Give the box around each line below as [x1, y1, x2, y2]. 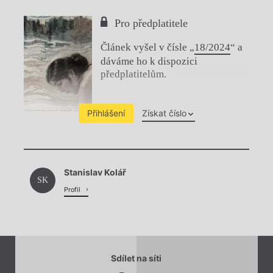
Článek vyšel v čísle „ [101, 41, 194, 54]
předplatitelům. [101, 68, 166, 80]
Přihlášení [87, 107, 125, 118]
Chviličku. [109, 140, 164, 154]
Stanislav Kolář [64, 166, 126, 177]
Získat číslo [141, 107, 186, 118]
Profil [64, 185, 82, 194]
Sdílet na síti [111, 252, 161, 263]
